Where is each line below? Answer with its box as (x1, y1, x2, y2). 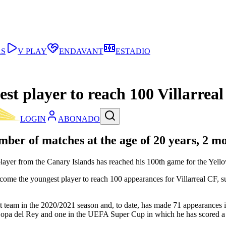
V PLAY (18, 47, 47, 55)
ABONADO (58, 115, 100, 124)
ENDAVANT (59, 47, 103, 55)
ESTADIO (116, 47, 150, 55)
